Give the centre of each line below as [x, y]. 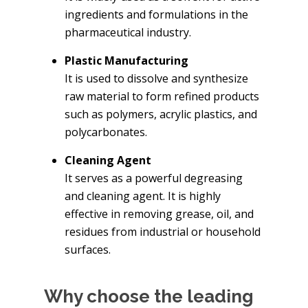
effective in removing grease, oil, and [159, 213]
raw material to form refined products [162, 96]
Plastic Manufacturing [126, 60]
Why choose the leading [149, 296]
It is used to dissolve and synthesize [156, 78]
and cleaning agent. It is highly [143, 196]
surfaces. [88, 249]
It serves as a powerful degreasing [154, 178]
